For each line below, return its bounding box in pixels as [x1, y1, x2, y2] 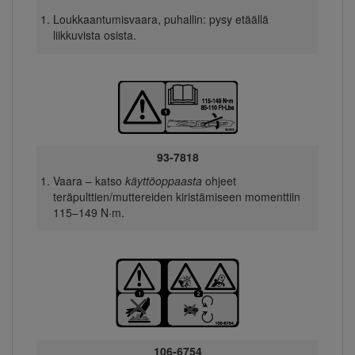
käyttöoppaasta [124, 172, 202, 189]
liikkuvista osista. [52, 26, 136, 43]
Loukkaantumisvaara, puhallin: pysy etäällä [52, 10, 269, 27]
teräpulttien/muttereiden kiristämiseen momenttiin [52, 188, 300, 204]
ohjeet [201, 172, 236, 189]
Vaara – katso [52, 172, 125, 189]
